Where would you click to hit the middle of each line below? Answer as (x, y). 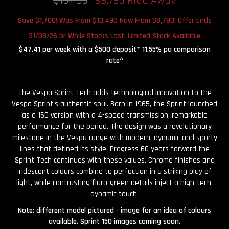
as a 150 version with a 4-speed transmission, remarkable (114, 116)
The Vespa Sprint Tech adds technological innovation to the (114, 93)
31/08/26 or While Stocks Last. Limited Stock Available (114, 36)
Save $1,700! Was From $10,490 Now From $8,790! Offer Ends (114, 21)
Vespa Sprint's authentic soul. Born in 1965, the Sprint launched (114, 104)
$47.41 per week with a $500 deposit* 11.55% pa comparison (114, 50)
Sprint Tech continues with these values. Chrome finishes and (114, 161)
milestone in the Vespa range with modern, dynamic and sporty (114, 138)
